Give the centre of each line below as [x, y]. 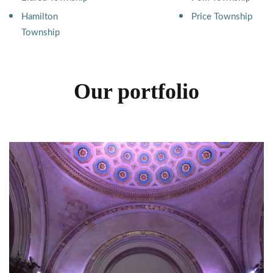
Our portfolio [136, 91]
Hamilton [40, 17]
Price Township [222, 17]
